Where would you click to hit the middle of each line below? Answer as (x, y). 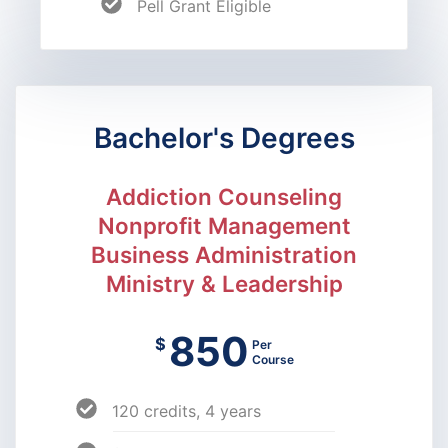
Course (271, 359)
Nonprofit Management (224, 225)
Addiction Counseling (224, 196)
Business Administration (224, 254)
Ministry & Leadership (224, 283)
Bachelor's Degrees (224, 137)
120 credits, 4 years (186, 410)
